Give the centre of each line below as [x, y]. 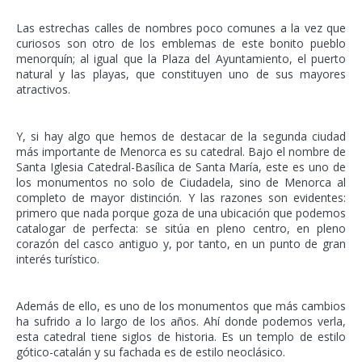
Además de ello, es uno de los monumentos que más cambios [181, 305]
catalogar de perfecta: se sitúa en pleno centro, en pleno [181, 228]
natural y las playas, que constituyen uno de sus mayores [181, 74]
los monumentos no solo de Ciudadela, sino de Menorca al [181, 182]
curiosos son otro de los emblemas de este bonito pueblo [181, 43]
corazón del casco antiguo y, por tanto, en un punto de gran [181, 243]
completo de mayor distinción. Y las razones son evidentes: [181, 197]
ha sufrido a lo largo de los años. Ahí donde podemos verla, [181, 321]
